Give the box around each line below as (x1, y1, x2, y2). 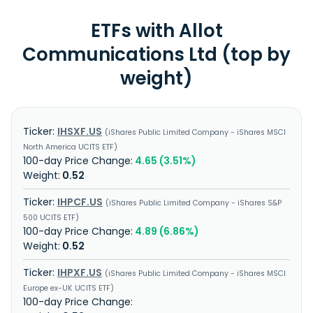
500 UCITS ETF (23, 212, 75, 223)
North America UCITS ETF (23, 142, 114, 152)
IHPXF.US (57, 265, 102, 279)
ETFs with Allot (90, 18, 223, 43)
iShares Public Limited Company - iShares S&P (109, 198, 282, 208)
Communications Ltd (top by (22, 42, 291, 67)
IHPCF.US (57, 195, 103, 209)
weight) (120, 66, 193, 91)
